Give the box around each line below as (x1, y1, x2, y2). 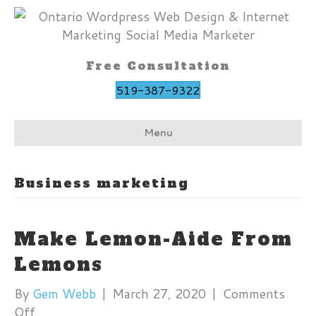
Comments (222, 284, 285, 303)
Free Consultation (85, 58, 231, 73)
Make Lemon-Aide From (14, 226, 293, 252)
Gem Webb (32, 284, 96, 303)
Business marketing (14, 174, 189, 192)
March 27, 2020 (112, 284, 206, 303)
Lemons (14, 252, 103, 277)
